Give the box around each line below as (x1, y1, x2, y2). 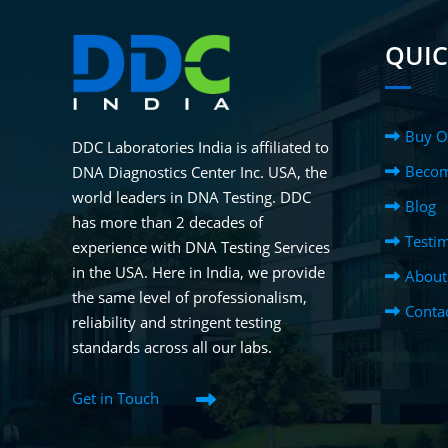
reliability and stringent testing (72, 311, 281, 332)
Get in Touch (72, 388, 159, 408)
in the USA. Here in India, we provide (72, 261, 325, 282)
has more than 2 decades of (72, 211, 263, 232)
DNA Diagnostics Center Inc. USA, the (72, 161, 327, 182)
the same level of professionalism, (72, 286, 307, 307)
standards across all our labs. (72, 336, 272, 357)
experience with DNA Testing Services (72, 236, 330, 257)
